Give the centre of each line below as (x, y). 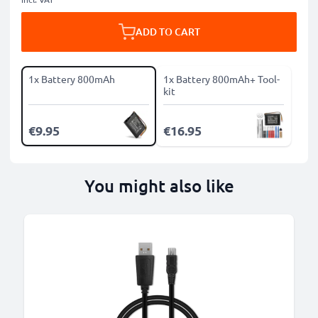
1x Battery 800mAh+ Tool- (221, 79)
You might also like (159, 186)
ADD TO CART (168, 32)
